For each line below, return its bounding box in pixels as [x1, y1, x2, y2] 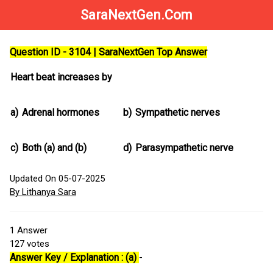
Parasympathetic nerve [135, 142, 233, 154]
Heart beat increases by [10, 71, 112, 83]
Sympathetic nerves [135, 107, 220, 119]
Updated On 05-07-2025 [10, 173, 105, 185]
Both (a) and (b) [22, 142, 87, 154]
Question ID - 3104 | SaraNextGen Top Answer [10, 46, 207, 58]
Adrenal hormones [22, 107, 99, 119]
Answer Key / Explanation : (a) [10, 252, 139, 264]
